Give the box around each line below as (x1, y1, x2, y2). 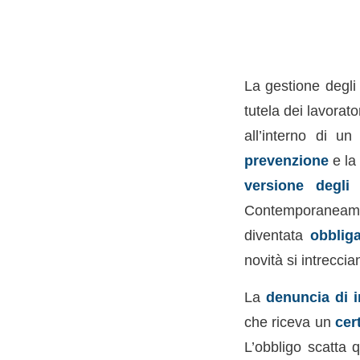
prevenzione (243, 151, 329, 169)
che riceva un (243, 313, 335, 331)
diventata (243, 226, 310, 243)
